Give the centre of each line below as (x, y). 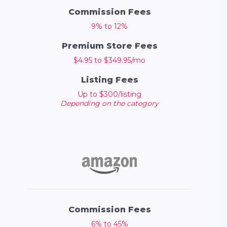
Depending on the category (110, 104)
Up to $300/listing (110, 94)
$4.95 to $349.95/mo (110, 61)
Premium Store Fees (109, 46)
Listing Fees (109, 80)
